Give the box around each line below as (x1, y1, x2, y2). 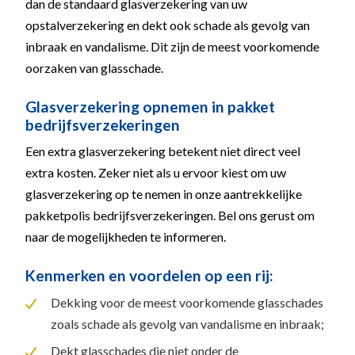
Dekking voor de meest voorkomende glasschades (51, 295, 323, 311)
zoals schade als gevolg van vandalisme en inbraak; (51, 316, 324, 332)
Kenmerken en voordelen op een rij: (25, 265, 273, 284)
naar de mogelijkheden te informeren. (25, 228, 226, 244)
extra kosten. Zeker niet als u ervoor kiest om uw (25, 164, 286, 180)
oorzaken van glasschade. (25, 59, 163, 75)
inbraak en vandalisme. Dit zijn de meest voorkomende (25, 38, 319, 54)
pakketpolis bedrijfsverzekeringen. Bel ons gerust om (25, 207, 315, 223)
